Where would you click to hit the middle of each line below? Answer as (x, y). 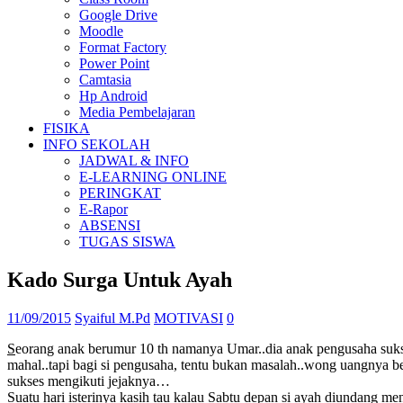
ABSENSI (110, 225)
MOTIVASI (188, 318)
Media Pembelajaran (137, 112)
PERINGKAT (120, 193)
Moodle (101, 31)
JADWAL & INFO (134, 161)
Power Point (114, 63)
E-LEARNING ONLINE (153, 177)
